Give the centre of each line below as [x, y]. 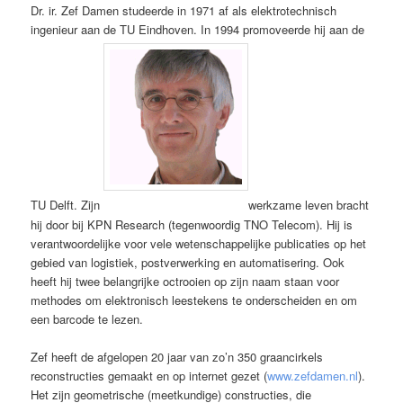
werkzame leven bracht [309, 205]
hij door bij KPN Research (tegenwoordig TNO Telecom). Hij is [192, 224]
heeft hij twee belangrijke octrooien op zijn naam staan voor [185, 281]
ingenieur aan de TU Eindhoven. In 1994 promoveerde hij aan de [198, 30]
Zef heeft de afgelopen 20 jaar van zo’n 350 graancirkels [177, 356]
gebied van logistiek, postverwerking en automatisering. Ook [188, 262]
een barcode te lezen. [87, 318]
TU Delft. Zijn [67, 205]
